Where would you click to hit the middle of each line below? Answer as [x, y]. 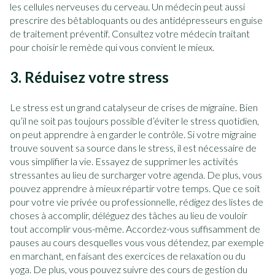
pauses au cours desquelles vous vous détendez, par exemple [137, 242]
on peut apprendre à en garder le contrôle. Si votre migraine [133, 134]
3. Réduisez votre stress [89, 77]
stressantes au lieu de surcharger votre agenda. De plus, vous [136, 175]
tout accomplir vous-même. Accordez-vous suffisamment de [135, 229]
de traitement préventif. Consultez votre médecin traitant [130, 34]
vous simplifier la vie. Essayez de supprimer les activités [124, 161]
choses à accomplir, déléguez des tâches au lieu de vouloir [129, 215]
